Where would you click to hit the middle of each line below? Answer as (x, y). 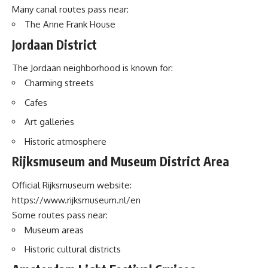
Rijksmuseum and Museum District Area (121, 161)
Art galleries (49, 122)
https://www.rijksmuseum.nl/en (76, 200)
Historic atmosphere (66, 141)
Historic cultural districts (73, 249)
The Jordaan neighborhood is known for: (92, 68)
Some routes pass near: (60, 215)
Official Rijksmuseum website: (72, 185)
